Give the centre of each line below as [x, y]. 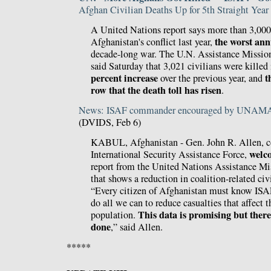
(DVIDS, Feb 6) [110, 122]
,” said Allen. [137, 227]
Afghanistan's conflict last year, [153, 42]
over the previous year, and [211, 78]
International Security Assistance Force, [170, 154]
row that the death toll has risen [156, 90]
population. [114, 214]
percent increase [124, 78]
